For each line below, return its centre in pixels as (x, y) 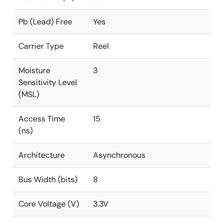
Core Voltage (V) (49, 204)
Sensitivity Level (48, 82)
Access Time (42, 119)
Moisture (34, 70)
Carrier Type (41, 46)
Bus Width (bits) (48, 179)
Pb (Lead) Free (45, 22)
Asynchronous (119, 155)
